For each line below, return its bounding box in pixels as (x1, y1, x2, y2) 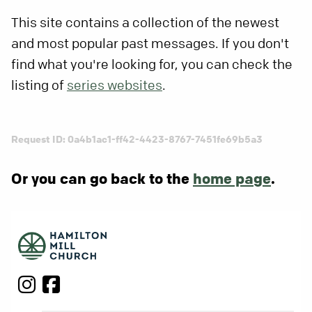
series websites (67, 77, 162, 94)
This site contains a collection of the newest (11, 15, 279, 31)
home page (193, 169, 271, 188)
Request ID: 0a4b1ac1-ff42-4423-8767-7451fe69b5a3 (11, 132, 263, 146)
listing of (11, 77, 67, 94)
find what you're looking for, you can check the (11, 56, 292, 73)
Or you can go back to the (11, 169, 193, 188)
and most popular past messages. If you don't (11, 36, 289, 52)
